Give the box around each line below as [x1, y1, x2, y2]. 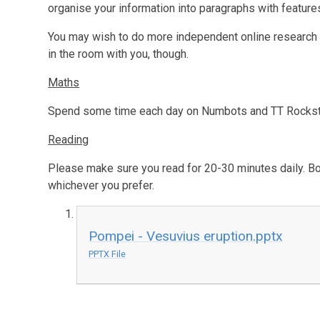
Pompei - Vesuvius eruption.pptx [89, 227, 284, 244]
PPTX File [89, 248, 126, 259]
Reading [48, 133, 89, 146]
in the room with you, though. [48, 47, 192, 61]
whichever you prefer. [48, 179, 155, 192]
